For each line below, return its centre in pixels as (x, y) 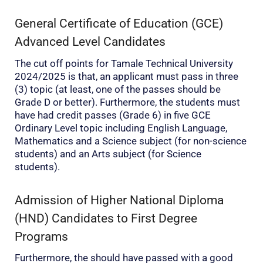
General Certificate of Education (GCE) (119, 23)
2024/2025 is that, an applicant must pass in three (127, 76)
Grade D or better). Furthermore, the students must (127, 102)
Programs (41, 236)
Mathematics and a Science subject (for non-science (131, 141)
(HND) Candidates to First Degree (106, 218)
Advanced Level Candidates (90, 42)
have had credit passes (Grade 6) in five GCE (113, 115)
